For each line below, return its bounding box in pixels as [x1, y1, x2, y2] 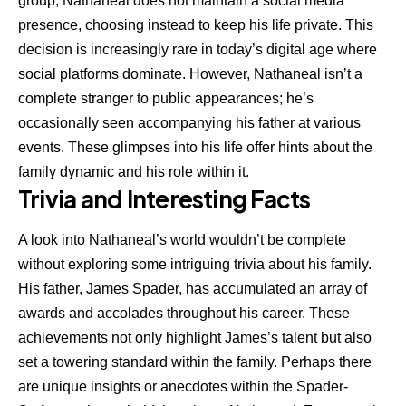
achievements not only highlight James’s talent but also [18, 330, 372, 346]
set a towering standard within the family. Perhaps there [18, 354, 372, 371]
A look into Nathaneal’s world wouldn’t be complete [18, 232, 346, 248]
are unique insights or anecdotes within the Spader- [18, 379, 348, 395]
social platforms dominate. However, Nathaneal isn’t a [18, 65, 362, 82]
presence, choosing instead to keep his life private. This [18, 16, 373, 33]
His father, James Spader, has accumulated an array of [18, 281, 367, 297]
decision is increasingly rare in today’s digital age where [18, 41, 377, 57]
